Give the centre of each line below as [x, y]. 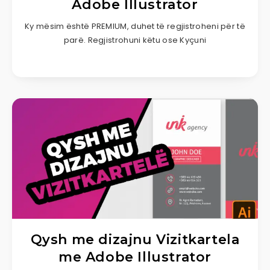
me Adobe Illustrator [135, 257]
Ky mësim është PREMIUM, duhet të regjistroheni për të [135, 26]
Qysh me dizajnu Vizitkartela [135, 239]
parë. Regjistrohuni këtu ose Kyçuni [135, 40]
